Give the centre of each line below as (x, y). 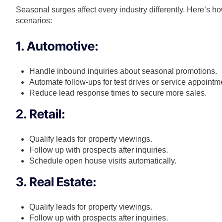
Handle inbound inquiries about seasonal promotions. (123, 71)
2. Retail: (41, 114)
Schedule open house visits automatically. (103, 161)
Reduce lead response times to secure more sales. (118, 93)
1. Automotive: (57, 46)
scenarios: (34, 21)
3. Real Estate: (56, 182)
